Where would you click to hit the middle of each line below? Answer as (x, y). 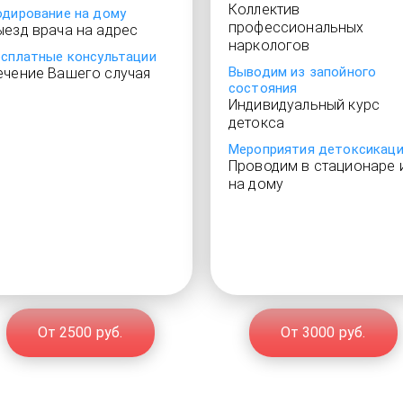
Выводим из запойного (303, 72)
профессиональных (296, 27)
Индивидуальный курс (304, 105)
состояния (263, 88)
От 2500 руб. (80, 332)
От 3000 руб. (323, 332)
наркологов (269, 45)
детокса (257, 123)
